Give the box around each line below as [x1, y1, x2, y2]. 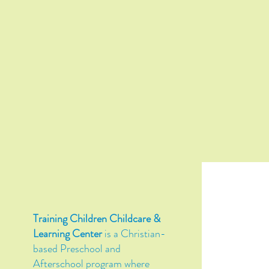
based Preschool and [32, 241, 121, 256]
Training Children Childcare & [32, 211, 160, 226]
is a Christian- [101, 226, 166, 241]
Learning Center [32, 226, 102, 241]
